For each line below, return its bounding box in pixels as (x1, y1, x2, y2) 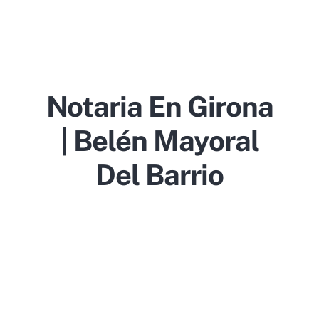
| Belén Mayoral (60, 124, 259, 157)
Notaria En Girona (46, 90, 273, 123)
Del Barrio (95, 158, 224, 192)
